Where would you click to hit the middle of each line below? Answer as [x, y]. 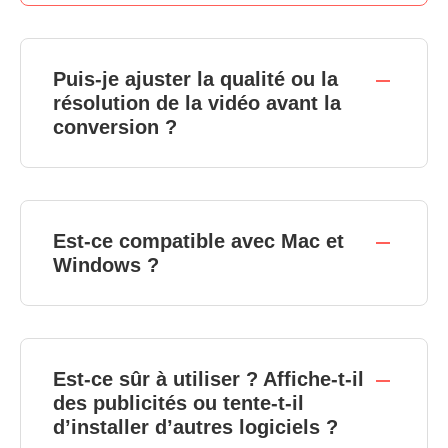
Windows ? [106, 265]
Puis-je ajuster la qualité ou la [195, 79]
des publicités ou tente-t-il [178, 403]
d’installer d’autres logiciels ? [195, 427]
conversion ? [115, 127]
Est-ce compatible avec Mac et [198, 241]
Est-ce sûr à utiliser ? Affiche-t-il [208, 379]
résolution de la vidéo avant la [197, 103]
